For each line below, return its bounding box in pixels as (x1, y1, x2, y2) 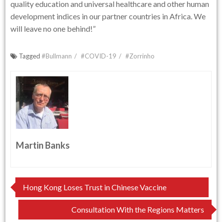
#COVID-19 (81, 52, 117, 60)
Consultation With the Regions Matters (71, 205, 204, 214)
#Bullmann (42, 52, 72, 60)
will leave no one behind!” (10, 24, 96, 33)
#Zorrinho (125, 52, 155, 60)
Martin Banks (16, 140, 70, 151)
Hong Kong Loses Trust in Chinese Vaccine (23, 182, 167, 192)
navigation (10, 197, 81, 215)
